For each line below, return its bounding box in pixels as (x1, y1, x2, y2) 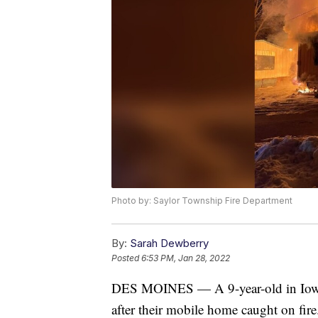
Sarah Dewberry (130, 236, 209, 251)
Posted (111, 253, 141, 264)
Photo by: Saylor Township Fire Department (111, 195, 292, 207)
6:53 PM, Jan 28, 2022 (141, 253, 230, 264)
